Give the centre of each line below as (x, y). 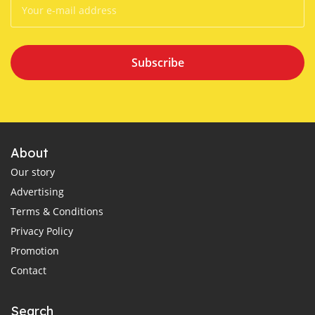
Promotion (35, 251)
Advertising (37, 192)
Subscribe (157, 63)
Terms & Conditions (57, 212)
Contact (28, 271)
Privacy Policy (42, 231)
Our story (33, 172)
